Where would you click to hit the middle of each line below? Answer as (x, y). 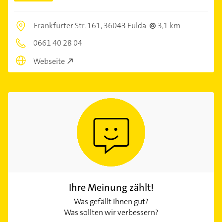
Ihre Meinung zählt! (111, 187)
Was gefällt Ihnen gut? (111, 201)
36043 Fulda (125, 26)
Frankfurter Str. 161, (69, 26)
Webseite (49, 61)
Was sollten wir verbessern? (111, 212)
